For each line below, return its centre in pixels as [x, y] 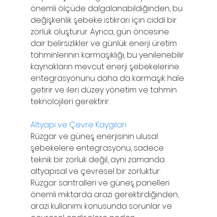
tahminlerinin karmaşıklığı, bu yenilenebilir [108, 55]
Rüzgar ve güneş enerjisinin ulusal [95, 136]
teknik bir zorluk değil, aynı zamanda [98, 159]
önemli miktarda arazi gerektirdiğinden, [105, 194]
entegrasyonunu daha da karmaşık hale [108, 78]
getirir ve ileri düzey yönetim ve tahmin [104, 90]
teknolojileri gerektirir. [70, 101]
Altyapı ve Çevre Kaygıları [78, 124]
